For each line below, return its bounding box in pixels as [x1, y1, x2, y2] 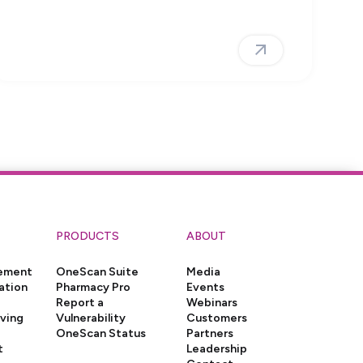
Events [186, 280, 225, 295]
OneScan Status [55, 326, 146, 341]
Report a [55, 295, 104, 310]
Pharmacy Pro [55, 280, 130, 295]
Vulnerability [55, 310, 126, 326]
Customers [186, 310, 248, 326]
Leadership [186, 341, 248, 357]
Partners [186, 326, 234, 341]
